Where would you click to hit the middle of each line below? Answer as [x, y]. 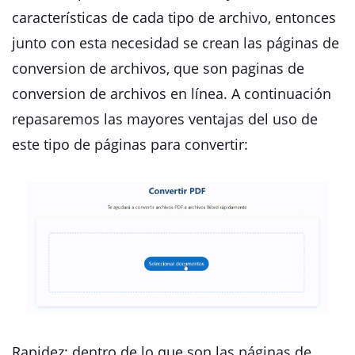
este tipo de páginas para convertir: [130, 144]
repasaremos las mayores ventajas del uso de [165, 119]
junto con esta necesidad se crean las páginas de [176, 43]
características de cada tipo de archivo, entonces [174, 17]
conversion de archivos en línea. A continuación [172, 94]
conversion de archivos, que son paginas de [158, 68]
